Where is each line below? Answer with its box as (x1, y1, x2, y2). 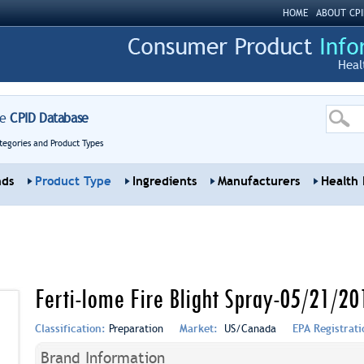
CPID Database (6, 110, 89, 126)
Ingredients (132, 174, 197, 188)
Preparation (108, 323, 163, 335)
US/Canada (220, 323, 276, 335)
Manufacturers (217, 174, 300, 188)
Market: (179, 323, 221, 335)
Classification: (34, 323, 109, 335)
